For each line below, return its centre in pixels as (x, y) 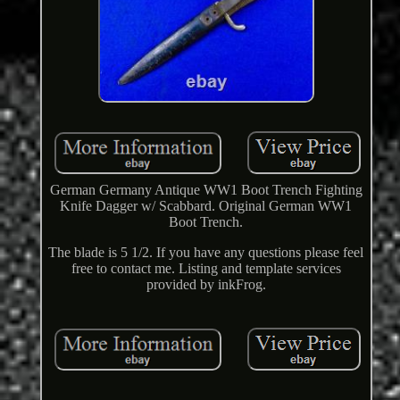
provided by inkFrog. (206, 284)
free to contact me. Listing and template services (206, 268)
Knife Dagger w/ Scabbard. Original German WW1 (206, 205)
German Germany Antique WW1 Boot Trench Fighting (206, 189)
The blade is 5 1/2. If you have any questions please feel (206, 252)
